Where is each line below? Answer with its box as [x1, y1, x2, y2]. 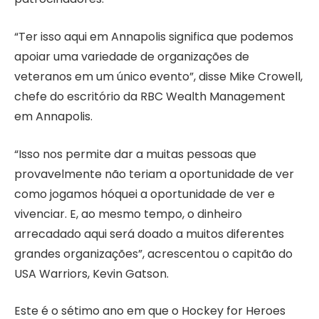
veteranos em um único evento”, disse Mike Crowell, [14, 68, 303, 85]
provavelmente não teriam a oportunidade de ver [14, 165, 294, 182]
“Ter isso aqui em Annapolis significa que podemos [14, 28, 293, 46]
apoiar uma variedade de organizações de [14, 48, 249, 66]
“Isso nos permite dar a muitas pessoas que [14, 145, 256, 162]
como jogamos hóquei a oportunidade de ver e [14, 185, 275, 202]
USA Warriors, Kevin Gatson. [14, 265, 169, 282]
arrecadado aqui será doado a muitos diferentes [14, 225, 284, 242]
